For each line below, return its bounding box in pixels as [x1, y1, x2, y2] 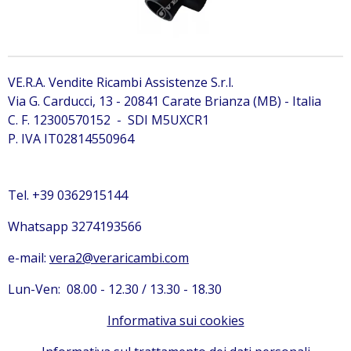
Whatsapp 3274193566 [8, 218, 142, 235]
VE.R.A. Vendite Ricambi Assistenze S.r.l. [8, 74, 233, 91]
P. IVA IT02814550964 [8, 130, 134, 147]
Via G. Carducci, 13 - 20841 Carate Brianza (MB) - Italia [8, 92, 321, 110]
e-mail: [8, 249, 49, 266]
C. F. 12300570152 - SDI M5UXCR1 [8, 111, 209, 128]
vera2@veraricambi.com [49, 249, 189, 266]
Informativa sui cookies [107, 312, 244, 329]
